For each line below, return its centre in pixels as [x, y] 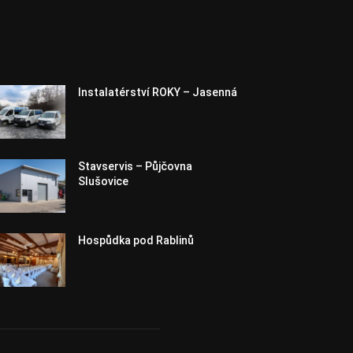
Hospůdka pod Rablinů [136, 241]
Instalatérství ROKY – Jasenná [158, 92]
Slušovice [104, 182]
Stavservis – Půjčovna [136, 167]
